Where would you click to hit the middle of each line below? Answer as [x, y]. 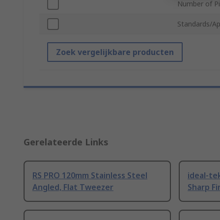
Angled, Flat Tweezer [73, 187]
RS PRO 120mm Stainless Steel [90, 176]
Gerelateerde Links [66, 142]
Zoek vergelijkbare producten [115, 52]
